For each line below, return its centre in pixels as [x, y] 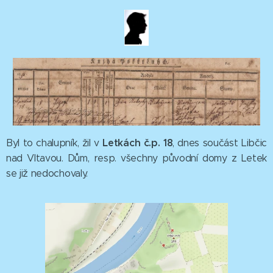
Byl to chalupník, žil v [55, 143]
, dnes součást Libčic [220, 143]
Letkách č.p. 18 [138, 143]
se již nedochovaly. [50, 173]
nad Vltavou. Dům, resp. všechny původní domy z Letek [136, 158]
